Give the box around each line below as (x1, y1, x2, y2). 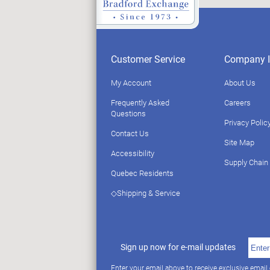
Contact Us (111, 128, 149, 139)
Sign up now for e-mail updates (121, 241, 236, 253)
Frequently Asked (111, 97, 169, 108)
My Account (111, 77, 151, 89)
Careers (224, 97, 251, 108)
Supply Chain (224, 157, 268, 168)
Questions (111, 108, 146, 119)
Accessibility (111, 148, 154, 159)
